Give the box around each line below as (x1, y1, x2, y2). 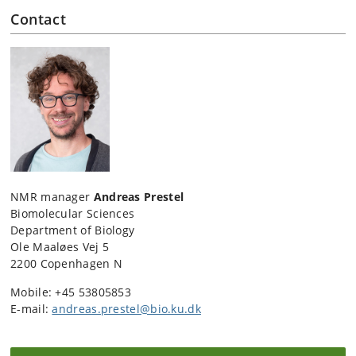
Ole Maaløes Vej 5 (10, 239, 110, 255)
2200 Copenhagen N (10, 256, 123, 272)
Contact (10, 9, 67, 29)
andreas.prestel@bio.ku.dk (52, 301, 201, 317)
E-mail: (10, 301, 49, 317)
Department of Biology (10, 222, 135, 238)
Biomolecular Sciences (10, 206, 135, 222)
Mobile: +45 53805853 (10, 284, 131, 300)
